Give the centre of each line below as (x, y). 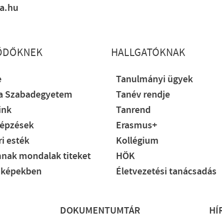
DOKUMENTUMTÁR (100, 211)
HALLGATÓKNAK (148, 53)
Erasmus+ (137, 125)
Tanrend (134, 110)
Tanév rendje (143, 95)
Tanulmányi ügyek (155, 79)
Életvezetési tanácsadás (166, 171)
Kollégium (138, 141)
